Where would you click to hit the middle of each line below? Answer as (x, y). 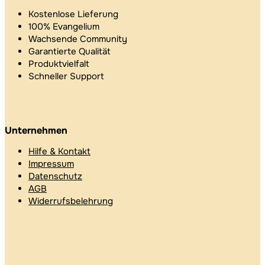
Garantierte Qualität (70, 51)
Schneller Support (66, 76)
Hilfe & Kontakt (59, 151)
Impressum (51, 164)
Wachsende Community (78, 39)
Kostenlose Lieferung (73, 14)
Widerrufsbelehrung (71, 201)
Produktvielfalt (59, 64)
